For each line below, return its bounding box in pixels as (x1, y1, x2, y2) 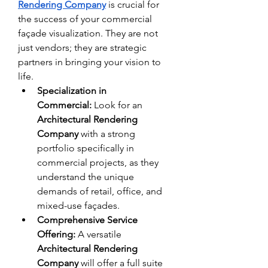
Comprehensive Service (37, 214, 138, 226)
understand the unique (37, 170, 134, 182)
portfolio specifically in (37, 142, 134, 154)
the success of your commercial (18, 13, 152, 25)
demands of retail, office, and (37, 185, 162, 197)
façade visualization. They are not (18, 27, 158, 39)
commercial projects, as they (37, 156, 159, 168)
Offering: (37, 228, 75, 240)
